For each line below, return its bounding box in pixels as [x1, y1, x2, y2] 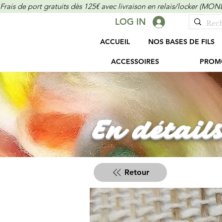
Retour [124, 167, 149, 177]
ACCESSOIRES [111, 57, 159, 66]
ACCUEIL [100, 37, 130, 47]
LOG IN [114, 16, 146, 27]
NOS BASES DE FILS [148, 37, 215, 47]
